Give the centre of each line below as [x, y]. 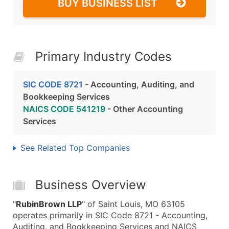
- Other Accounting [144, 109]
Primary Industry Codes [104, 56]
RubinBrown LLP [49, 204]
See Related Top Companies [75, 148]
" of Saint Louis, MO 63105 [133, 204]
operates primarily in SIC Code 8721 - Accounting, [110, 215]
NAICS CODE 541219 [64, 109]
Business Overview [91, 185]
